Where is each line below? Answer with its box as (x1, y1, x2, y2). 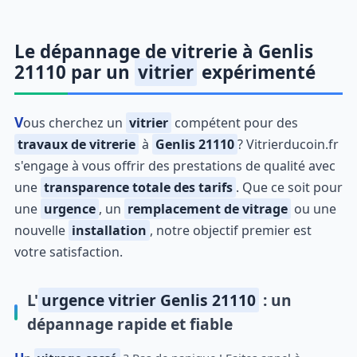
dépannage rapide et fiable (26, 312, 233, 335)
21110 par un (14, 59, 135, 84)
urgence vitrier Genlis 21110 (41, 288, 256, 311)
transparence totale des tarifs (43, 178, 233, 196)
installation (71, 221, 147, 239)
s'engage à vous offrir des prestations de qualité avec (14, 156, 335, 175)
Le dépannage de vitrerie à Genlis (14, 38, 313, 64)
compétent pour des (171, 113, 298, 131)
